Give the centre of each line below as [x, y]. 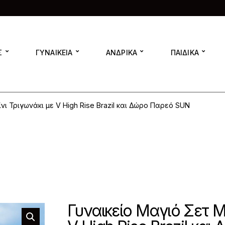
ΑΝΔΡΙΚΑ [122, 52]
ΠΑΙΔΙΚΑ [185, 52]
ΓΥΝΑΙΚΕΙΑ [54, 52]
